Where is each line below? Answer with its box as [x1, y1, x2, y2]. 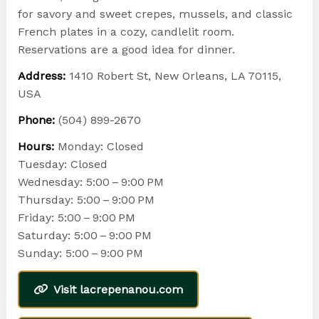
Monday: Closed [53, 140, 144, 154]
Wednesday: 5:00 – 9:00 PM [17, 175, 164, 189]
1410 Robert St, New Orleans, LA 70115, [65, 69, 281, 83]
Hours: [17, 140, 54, 154]
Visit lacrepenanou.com [53, 283, 183, 297]
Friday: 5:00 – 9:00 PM [17, 211, 135, 225]
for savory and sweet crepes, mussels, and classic [17, 7, 293, 21]
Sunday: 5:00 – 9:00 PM [17, 246, 143, 261]
